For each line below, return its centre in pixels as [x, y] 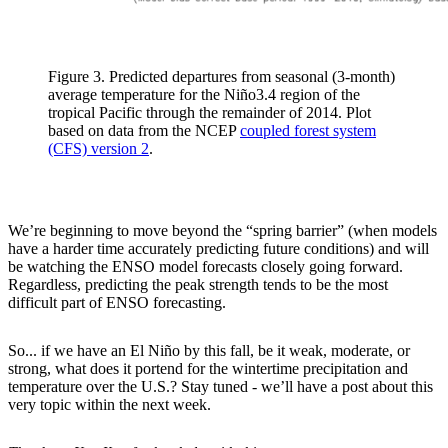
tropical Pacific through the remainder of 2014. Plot [209, 112]
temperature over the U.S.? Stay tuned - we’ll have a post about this [220, 386]
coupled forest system [308, 130]
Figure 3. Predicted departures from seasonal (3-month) [221, 76]
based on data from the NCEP [144, 130]
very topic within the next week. [109, 404]
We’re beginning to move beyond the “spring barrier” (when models [222, 230]
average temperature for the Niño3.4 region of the [204, 94]
